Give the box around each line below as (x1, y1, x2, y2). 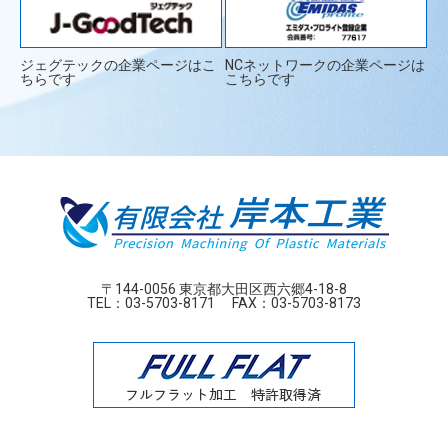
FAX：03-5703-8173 (215, 295, 361, 311)
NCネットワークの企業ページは (224, 57, 425, 73)
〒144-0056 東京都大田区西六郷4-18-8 (101, 281, 347, 297)
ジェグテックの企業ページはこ (20, 57, 216, 73)
